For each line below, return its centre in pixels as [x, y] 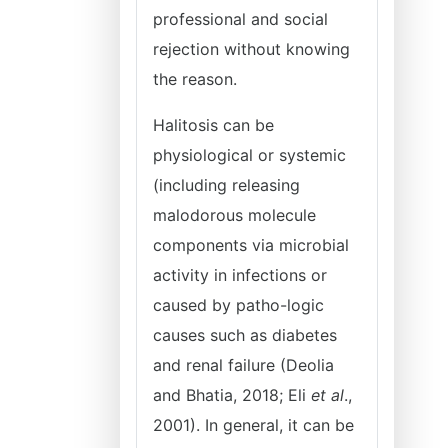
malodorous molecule [234, 215]
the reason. [197, 79]
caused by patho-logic [238, 305]
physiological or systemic [249, 155]
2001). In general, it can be [253, 425]
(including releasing [226, 185]
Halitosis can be [213, 125]
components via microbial [251, 245]
